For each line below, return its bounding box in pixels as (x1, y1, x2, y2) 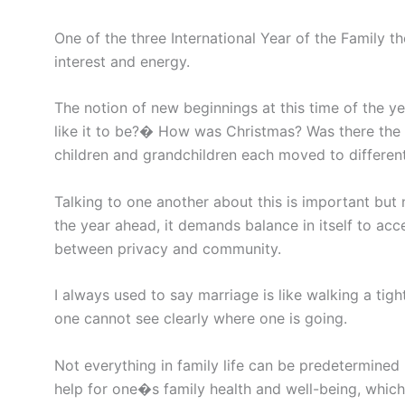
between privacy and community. (54, 239, 281, 258)
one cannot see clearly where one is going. (54, 309, 347, 328)
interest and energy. (54, 52, 190, 71)
